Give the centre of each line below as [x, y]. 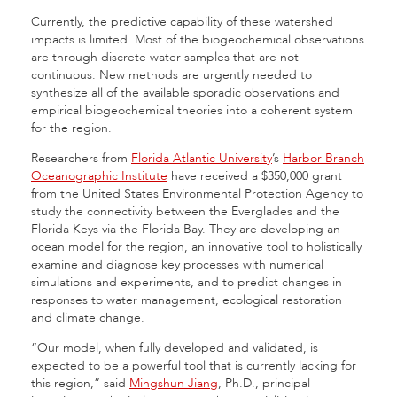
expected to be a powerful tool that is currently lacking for [194, 366]
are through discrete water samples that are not [165, 57]
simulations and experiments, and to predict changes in [187, 282]
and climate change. [90, 318]
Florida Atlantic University [202, 158]
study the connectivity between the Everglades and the [185, 211]
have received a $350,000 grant [255, 176]
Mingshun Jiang [174, 383]
